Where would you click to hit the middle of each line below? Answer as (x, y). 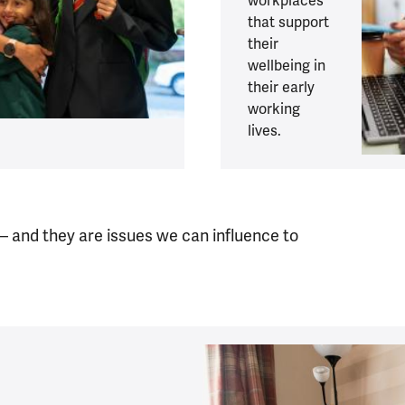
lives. (264, 131)
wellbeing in (287, 66)
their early (281, 88)
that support (288, 23)
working (274, 109)
